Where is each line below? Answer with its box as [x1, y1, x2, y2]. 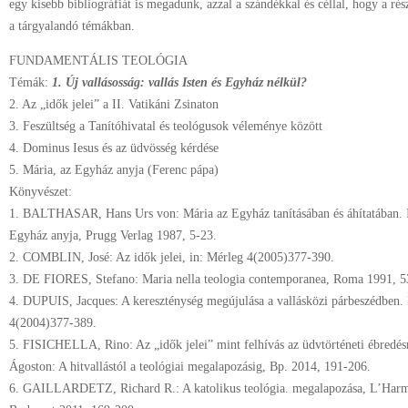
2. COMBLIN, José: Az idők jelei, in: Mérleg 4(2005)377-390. [9, 250, 334, 264]
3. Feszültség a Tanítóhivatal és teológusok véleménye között [9, 119, 322, 133]
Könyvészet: [9, 185, 72, 199]
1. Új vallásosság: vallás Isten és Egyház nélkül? [52, 76, 307, 89]
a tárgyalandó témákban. [9, 19, 135, 33]
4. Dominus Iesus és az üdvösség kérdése [9, 141, 219, 155]
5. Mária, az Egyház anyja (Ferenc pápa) [9, 163, 219, 177]
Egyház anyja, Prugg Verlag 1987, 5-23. [9, 229, 217, 242]
